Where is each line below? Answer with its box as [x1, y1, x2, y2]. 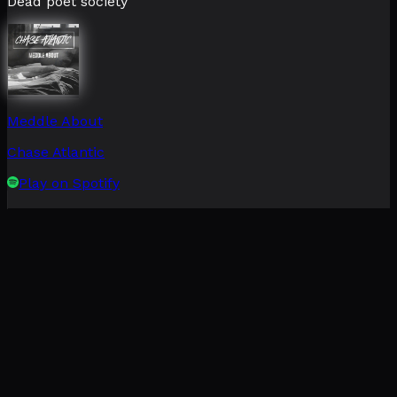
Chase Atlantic [7, 143, 105, 160]
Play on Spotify [19, 174, 120, 191]
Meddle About [7, 112, 103, 129]
